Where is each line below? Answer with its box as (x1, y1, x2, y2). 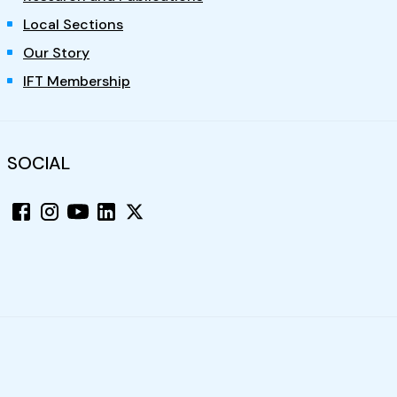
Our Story (23, 43, 90, 62)
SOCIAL (7, 151, 70, 175)
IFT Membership (23, 71, 130, 90)
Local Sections (23, 14, 123, 34)
